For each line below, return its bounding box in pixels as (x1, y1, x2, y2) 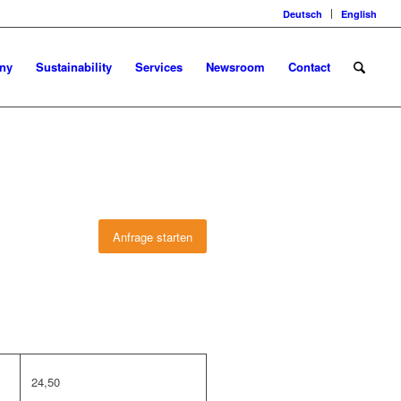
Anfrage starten (113, 228, 192, 245)
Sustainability (35, 58, 112, 75)
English (341, 7, 378, 21)
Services (134, 58, 183, 75)
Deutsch (283, 7, 323, 21)
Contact (287, 58, 330, 75)
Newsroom (205, 58, 265, 75)
